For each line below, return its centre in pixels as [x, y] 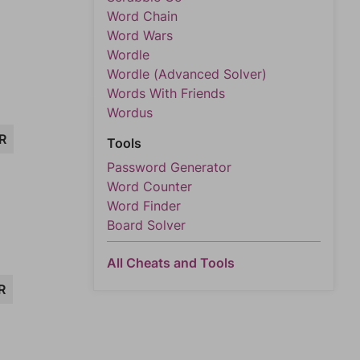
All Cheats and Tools [171, 263]
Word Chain [142, 16]
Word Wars [140, 35]
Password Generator [169, 167]
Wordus [130, 112]
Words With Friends [166, 93]
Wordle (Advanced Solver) [187, 74]
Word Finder [144, 206]
